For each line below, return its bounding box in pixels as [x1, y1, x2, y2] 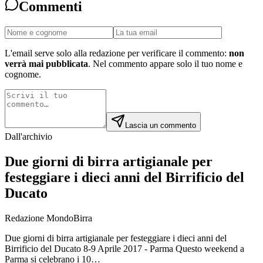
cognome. [5, 69, 41, 79]
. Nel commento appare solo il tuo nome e [88, 58, 242, 69]
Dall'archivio [5, 131, 52, 141]
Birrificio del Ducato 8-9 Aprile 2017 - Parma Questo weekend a [5, 243, 244, 254]
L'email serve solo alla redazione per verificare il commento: [5, 48, 227, 58]
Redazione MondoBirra [5, 213, 92, 223]
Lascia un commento [125, 120, 196, 130]
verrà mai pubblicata [5, 58, 88, 69]
